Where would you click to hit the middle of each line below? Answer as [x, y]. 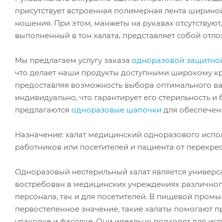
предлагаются [43, 110]
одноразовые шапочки [116, 110]
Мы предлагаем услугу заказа [73, 60]
